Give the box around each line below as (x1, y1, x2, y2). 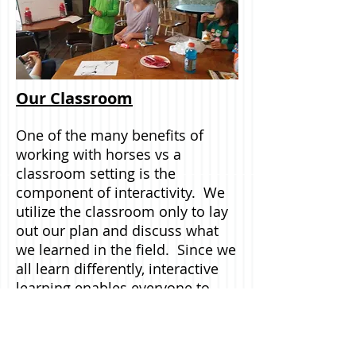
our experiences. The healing (16, 316, 213, 335)
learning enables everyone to (16, 278, 210, 297)
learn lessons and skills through (16, 297, 229, 316)
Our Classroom (16, 87, 133, 109)
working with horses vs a (16, 145, 181, 164)
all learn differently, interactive (16, 259, 219, 278)
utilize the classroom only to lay (16, 202, 228, 221)
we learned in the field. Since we (16, 240, 236, 259)
